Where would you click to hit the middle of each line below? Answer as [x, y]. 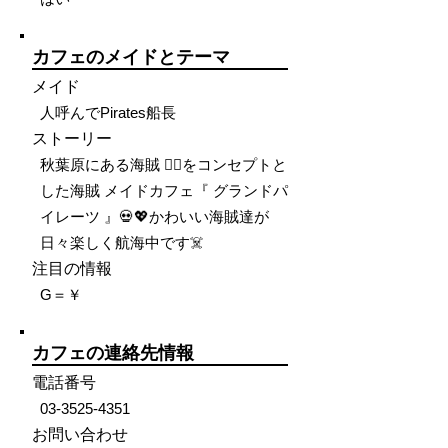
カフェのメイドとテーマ [131, 57]
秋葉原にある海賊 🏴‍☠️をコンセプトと [163, 164]
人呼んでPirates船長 [108, 112]
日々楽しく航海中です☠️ [122, 242]
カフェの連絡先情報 [113, 353]
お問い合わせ [80, 434]
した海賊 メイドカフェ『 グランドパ [164, 190]
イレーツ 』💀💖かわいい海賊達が [154, 216]
